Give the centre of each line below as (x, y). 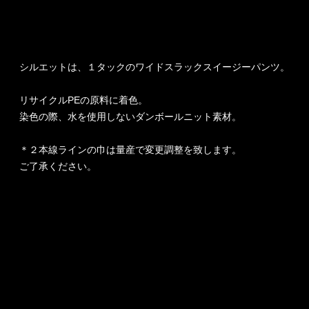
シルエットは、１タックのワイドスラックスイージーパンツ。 (154, 67)
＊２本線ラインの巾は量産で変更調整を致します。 (130, 149)
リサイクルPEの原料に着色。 (83, 100)
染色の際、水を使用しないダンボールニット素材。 (130, 116)
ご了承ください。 (58, 166)
